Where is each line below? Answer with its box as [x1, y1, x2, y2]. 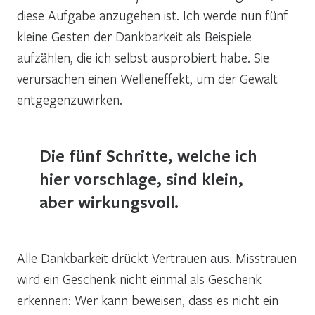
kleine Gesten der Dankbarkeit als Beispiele [17, 27, 252, 45]
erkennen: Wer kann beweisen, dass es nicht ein [17, 290, 278, 309]
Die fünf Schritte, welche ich [39, 143, 257, 167]
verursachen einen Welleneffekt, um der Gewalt [17, 69, 278, 87]
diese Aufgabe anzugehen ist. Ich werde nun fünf [17, 6, 288, 24]
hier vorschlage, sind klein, [39, 167, 243, 190]
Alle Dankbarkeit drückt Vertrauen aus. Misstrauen [17, 248, 297, 266]
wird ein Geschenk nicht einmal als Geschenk [17, 269, 262, 288]
